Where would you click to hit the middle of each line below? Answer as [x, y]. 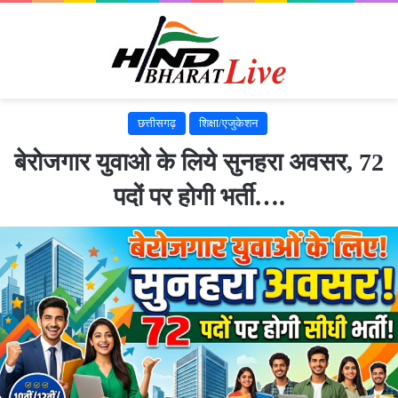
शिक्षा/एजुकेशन [228, 123]
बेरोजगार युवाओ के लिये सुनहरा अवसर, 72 [199, 162]
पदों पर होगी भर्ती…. [199, 196]
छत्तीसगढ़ [156, 123]
